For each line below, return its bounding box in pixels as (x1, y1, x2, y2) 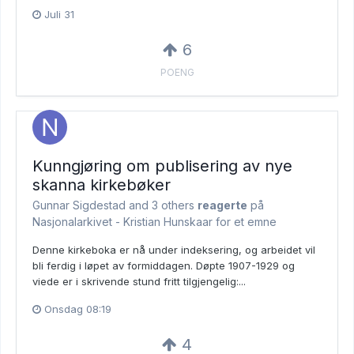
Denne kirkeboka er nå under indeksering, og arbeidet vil (32, 243, 315, 257)
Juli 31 (44, 8, 74, 21)
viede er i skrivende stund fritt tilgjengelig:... (32, 275, 246, 288)
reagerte (198, 198, 247, 213)
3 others (152, 198, 194, 213)
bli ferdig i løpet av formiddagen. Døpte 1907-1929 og (32, 259, 295, 273)
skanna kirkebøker (32, 175, 171, 195)
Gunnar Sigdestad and (32, 198, 152, 213)
